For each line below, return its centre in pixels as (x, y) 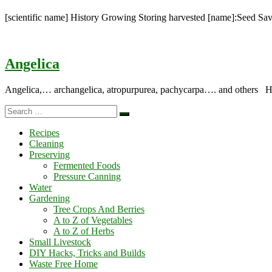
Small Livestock (60, 242)
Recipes (44, 132)
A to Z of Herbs (84, 231)
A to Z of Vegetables (93, 220)
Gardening (49, 198)
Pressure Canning (87, 176)
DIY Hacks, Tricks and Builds (87, 253)
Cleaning (46, 143)
